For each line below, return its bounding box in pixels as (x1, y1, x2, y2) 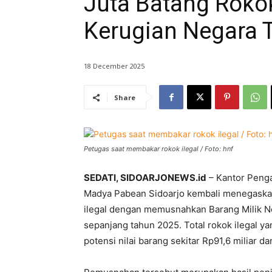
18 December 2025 (84, 61, 144, 71)
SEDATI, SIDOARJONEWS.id (84, 172, 206, 184)
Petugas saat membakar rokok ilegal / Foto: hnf (84, 144, 233, 154)
